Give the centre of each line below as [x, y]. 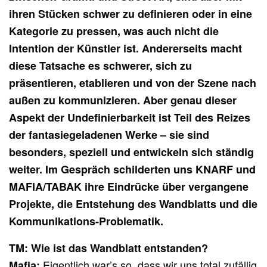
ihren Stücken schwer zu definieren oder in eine [131, 13]
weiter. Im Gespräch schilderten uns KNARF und [133, 169]
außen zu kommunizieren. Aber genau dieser [123, 100]
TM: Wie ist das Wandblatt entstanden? [109, 248]
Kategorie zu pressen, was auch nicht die [114, 31]
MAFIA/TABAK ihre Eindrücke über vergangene [129, 186]
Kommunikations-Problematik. [86, 221]
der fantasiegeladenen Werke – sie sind [109, 134]
